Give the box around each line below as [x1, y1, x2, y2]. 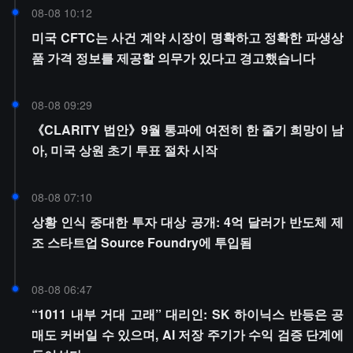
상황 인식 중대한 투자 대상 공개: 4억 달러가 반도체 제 [32, 213, 344, 231]
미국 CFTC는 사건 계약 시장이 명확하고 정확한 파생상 [32, 28, 344, 46]
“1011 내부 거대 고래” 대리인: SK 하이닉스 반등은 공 [32, 305, 344, 323]
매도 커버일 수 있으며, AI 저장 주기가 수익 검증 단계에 [32, 325, 344, 344]
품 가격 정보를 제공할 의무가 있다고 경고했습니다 [32, 49, 315, 67]
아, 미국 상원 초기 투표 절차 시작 [32, 141, 217, 159]
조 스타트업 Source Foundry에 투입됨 [32, 233, 252, 251]
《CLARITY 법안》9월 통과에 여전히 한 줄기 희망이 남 [32, 121, 344, 139]
